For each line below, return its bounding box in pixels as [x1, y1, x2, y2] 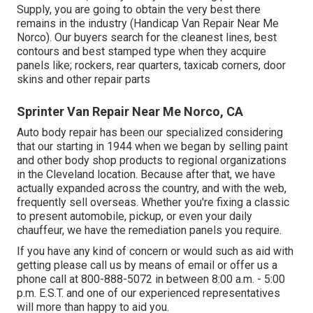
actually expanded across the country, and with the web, [17, 182, 286, 196]
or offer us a [214, 259, 277, 272]
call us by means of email [90, 259, 214, 272]
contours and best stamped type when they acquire [17, 45, 266, 59]
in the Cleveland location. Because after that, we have [17, 168, 275, 182]
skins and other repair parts [17, 73, 150, 87]
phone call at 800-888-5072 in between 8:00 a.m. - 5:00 [17, 272, 285, 286]
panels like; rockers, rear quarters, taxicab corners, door [17, 59, 286, 73]
